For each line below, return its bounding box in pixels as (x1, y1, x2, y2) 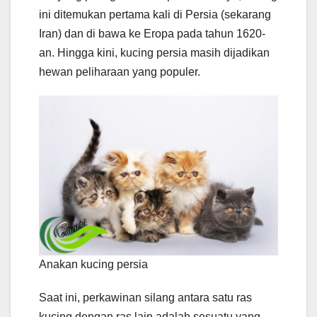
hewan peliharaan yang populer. (39, 66, 200, 79)
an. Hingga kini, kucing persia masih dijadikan (39, 47, 270, 59)
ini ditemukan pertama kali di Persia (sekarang (39, 8, 271, 21)
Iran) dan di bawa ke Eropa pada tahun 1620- (39, 28, 265, 40)
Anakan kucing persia (39, 258, 148, 271)
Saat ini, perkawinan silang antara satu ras (39, 292, 252, 304)
